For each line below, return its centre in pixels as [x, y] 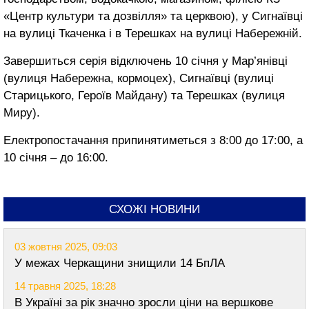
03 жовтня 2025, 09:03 [66, 246]
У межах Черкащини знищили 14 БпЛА [120, 263]
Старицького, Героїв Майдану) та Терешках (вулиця [144, 95]
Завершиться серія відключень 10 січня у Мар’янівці [146, 61]
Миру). [22, 112]
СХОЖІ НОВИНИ [154, 209]
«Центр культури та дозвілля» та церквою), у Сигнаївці [153, 16]
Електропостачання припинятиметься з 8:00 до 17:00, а [153, 140]
